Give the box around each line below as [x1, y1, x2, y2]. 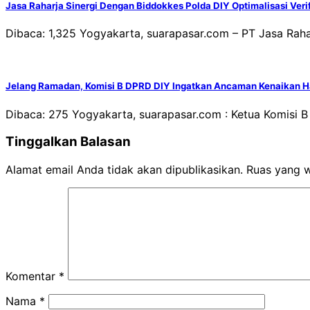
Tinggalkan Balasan [6, 134, 131, 150]
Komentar [6, 269, 59, 284]
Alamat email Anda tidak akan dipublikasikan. [6, 163, 243, 177]
